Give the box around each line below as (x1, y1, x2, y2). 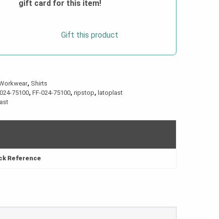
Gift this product (61, 30, 118, 40)
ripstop (74, 89, 95, 97)
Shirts (31, 80, 48, 88)
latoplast (98, 89, 123, 97)
